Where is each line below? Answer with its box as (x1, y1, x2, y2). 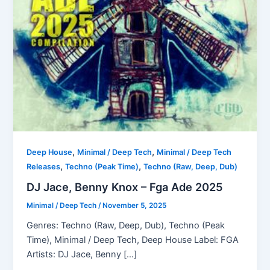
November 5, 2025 (102, 201, 167, 210)
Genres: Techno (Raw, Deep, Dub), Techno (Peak (27, 220, 225, 231)
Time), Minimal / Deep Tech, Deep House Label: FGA (27, 234, 239, 245)
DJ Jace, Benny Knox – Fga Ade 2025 (27, 180, 224, 194)
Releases (27, 162, 61, 171)
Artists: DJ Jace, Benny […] (27, 249, 137, 260)
